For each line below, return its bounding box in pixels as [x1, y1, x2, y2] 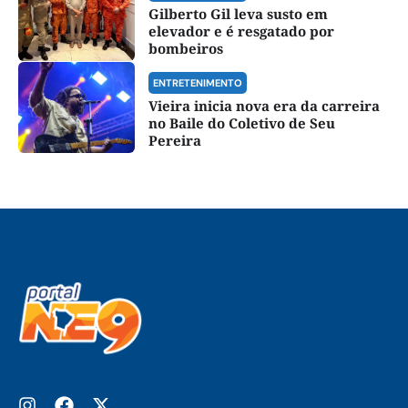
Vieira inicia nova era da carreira [148, 96, 380, 115]
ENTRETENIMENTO [152, 76, 242, 89]
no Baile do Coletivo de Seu [148, 113, 335, 132]
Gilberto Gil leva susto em [148, 4, 328, 23]
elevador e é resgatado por [148, 21, 334, 40]
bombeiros [148, 38, 223, 57]
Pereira [148, 130, 201, 149]
